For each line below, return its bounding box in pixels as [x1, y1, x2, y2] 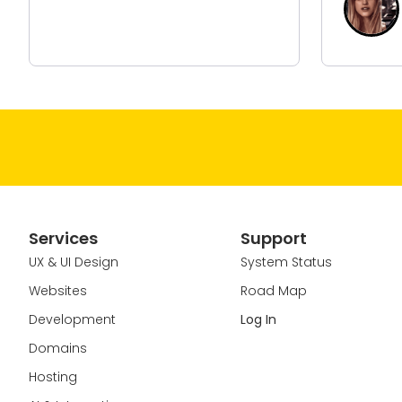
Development [29, 310, 116, 328]
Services [29, 226, 98, 249]
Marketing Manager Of [125, 10, 268, 29]
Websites [29, 281, 87, 300]
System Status [240, 252, 332, 271]
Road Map [240, 281, 307, 300]
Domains [29, 338, 87, 357]
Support [240, 226, 307, 249]
